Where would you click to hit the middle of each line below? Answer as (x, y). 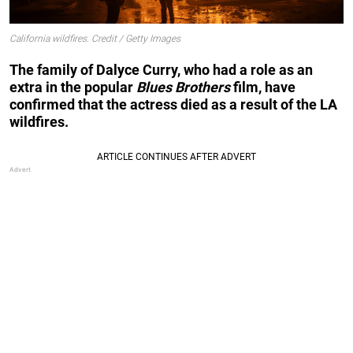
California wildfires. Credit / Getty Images (95, 39)
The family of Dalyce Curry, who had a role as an (161, 69)
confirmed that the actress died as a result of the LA (173, 104)
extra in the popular (73, 87)
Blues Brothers (185, 87)
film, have (264, 87)
